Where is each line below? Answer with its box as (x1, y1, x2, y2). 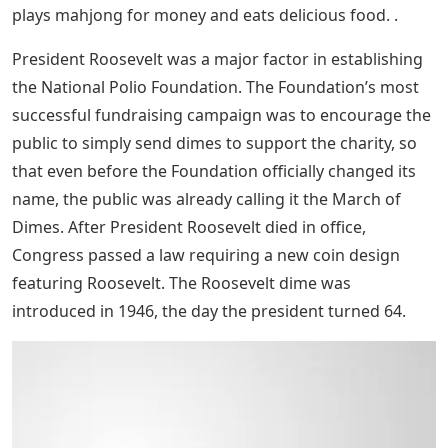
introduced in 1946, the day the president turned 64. (12, 300, 406, 323)
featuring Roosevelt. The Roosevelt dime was (12, 272, 351, 295)
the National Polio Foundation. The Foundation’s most (12, 76, 419, 99)
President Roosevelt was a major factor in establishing (12, 48, 423, 71)
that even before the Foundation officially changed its (12, 160, 416, 183)
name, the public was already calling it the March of (12, 188, 401, 211)
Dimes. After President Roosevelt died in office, (12, 216, 366, 239)
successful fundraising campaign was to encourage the (12, 104, 431, 127)
